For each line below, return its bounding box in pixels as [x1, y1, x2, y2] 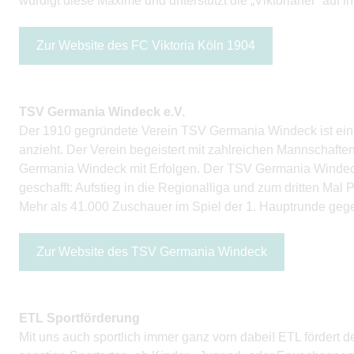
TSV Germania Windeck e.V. [19, 105, 185, 119]
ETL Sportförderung [19, 311, 140, 325]
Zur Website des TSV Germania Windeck [36, 245, 267, 258]
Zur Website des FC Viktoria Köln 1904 [36, 39, 255, 52]
